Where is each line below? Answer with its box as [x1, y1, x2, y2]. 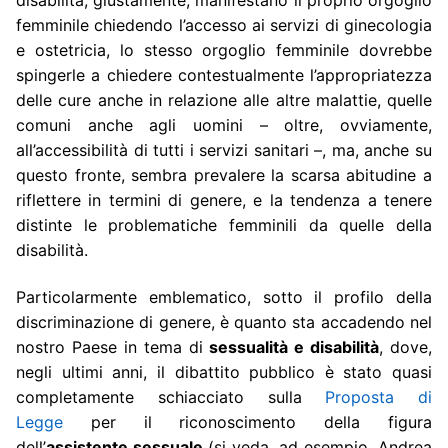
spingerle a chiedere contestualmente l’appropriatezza [16, 64, 432, 85]
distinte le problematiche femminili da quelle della [16, 214, 432, 235]
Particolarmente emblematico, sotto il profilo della [16, 287, 432, 308]
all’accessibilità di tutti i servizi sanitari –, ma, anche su [16, 139, 432, 160]
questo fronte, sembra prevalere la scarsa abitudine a [16, 164, 432, 185]
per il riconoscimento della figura [63, 412, 432, 433]
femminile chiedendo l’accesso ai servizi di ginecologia [16, 14, 432, 35]
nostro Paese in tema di [16, 337, 210, 358]
